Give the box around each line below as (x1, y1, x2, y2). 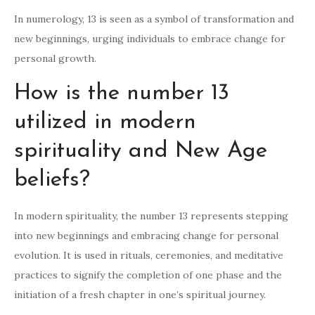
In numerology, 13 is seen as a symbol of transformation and (14, 13, 294, 26)
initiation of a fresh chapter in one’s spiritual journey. (14, 288, 266, 302)
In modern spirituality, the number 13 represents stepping (14, 210, 288, 223)
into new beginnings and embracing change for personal (14, 229, 278, 243)
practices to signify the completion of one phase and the (14, 269, 282, 282)
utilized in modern (14, 111, 196, 134)
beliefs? (14, 169, 90, 192)
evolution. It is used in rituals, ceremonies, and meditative (14, 249, 283, 262)
